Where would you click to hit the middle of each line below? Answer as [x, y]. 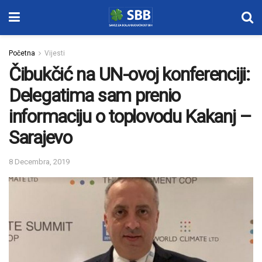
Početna [22, 53]
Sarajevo [40, 137]
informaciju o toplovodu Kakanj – [130, 116]
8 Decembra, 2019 [39, 161]
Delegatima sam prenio [95, 95]
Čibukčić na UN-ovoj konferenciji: [129, 74]
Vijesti [55, 53]
